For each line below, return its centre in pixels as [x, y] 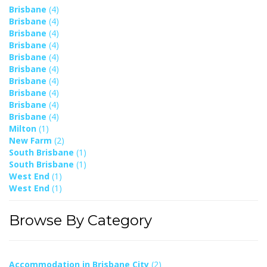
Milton [24, 128]
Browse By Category [80, 220]
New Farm [32, 140]
